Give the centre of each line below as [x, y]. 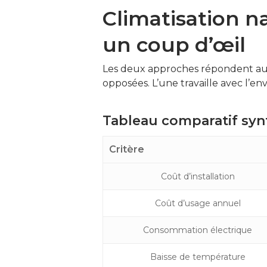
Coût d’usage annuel [198, 203]
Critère [127, 149]
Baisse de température [198, 257]
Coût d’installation [198, 176]
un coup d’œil [174, 45]
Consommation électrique [198, 230]
